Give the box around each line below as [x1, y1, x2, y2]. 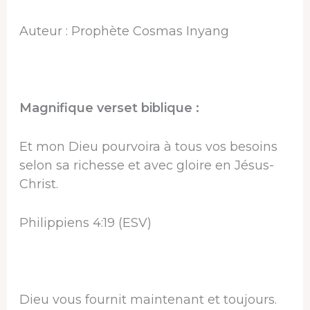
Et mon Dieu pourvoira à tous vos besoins [19, 138, 277, 154]
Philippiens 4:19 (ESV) [19, 215, 152, 230]
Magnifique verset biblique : [19, 100, 199, 116]
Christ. [19, 176, 58, 192]
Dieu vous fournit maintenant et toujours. [19, 292, 277, 308]
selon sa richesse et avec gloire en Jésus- [19, 157, 274, 173]
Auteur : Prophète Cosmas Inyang [19, 23, 229, 39]
